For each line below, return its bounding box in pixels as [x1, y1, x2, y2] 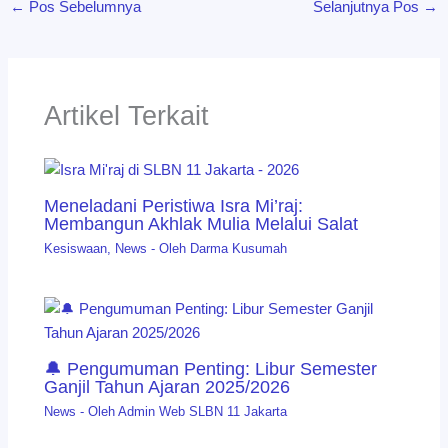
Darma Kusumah [190, 241, 288, 257]
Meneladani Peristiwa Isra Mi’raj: [44, 194, 304, 216]
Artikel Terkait [44, 100, 210, 132]
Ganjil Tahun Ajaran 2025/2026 [44, 375, 291, 397]
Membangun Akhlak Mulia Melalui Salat [44, 212, 359, 234]
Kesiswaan [44, 241, 108, 257]
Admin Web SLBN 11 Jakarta [118, 403, 288, 419]
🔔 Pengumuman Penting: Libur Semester [44, 357, 378, 379]
